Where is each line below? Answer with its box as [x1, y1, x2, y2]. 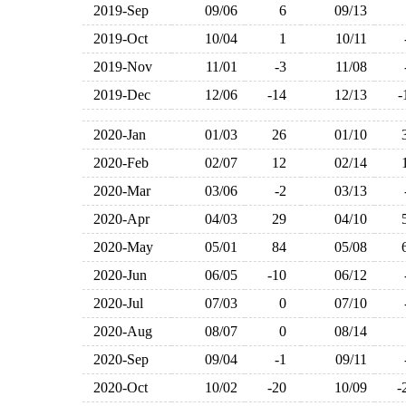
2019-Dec [86, 87, 150, 102]
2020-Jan [86, 127, 146, 142]
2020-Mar [86, 183, 150, 198]
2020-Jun [86, 267, 147, 283]
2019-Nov [86, 59, 152, 74]
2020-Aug [86, 324, 152, 339]
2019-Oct [86, 31, 148, 46]
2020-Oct [86, 380, 148, 395]
